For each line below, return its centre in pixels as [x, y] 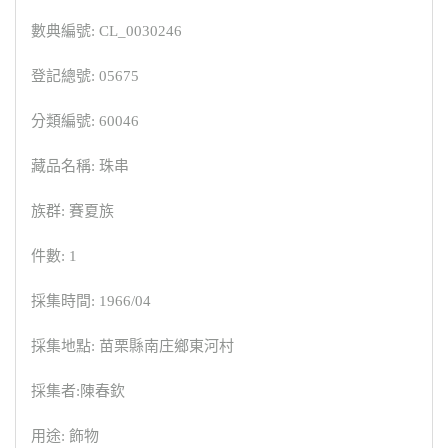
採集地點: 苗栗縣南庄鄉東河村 [132, 346]
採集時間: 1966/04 [91, 301]
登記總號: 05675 [85, 76]
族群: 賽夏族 [72, 211]
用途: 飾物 [65, 436]
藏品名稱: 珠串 [80, 166]
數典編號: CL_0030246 [106, 31]
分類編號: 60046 [85, 121]
